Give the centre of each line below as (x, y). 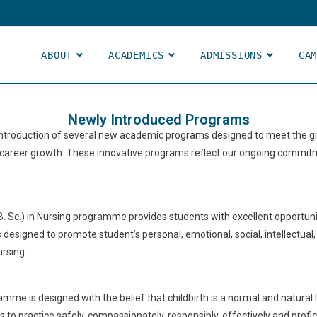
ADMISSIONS (231, 55)
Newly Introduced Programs (158, 120)
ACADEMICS (136, 55)
